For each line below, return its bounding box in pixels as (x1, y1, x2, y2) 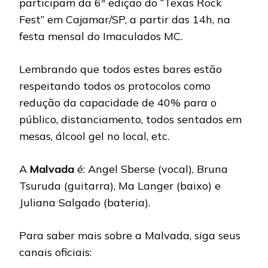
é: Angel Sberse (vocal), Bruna (74, 162, 228, 176)
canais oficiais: (19, 245, 92, 259)
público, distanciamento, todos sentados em (19, 112, 242, 126)
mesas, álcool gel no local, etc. (19, 129, 169, 143)
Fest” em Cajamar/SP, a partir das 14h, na (19, 12, 230, 26)
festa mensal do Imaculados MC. (19, 29, 182, 43)
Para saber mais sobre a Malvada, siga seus (19, 228, 240, 242)
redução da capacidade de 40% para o (19, 95, 217, 109)
